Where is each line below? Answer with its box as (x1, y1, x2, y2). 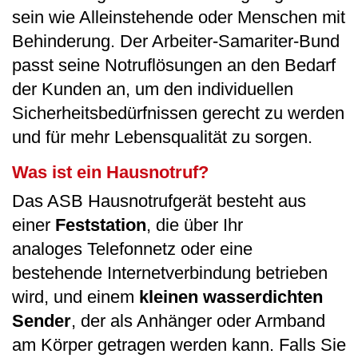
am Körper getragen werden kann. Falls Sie (12, 335, 346, 356)
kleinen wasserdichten (139, 287, 323, 308)
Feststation (55, 215, 146, 236)
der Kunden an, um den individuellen (12, 79, 293, 100)
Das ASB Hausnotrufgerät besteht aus (12, 191, 306, 212)
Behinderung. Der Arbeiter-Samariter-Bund (12, 31, 340, 52)
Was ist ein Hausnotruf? (12, 162, 209, 183)
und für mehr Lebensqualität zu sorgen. (12, 127, 317, 148)
